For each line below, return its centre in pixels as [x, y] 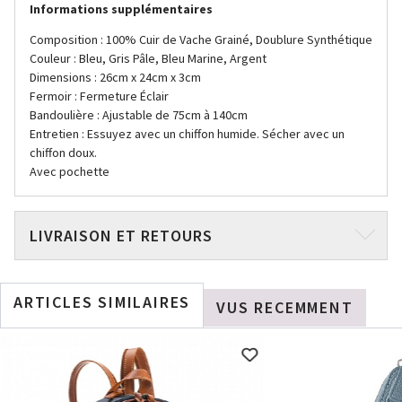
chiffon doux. [63, 153]
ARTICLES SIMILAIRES [102, 302]
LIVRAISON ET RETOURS [121, 236]
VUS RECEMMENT [285, 307]
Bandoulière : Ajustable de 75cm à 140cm [139, 115]
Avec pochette [70, 171]
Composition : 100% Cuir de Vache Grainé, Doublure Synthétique [201, 39]
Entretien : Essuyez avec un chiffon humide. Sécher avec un [187, 134]
